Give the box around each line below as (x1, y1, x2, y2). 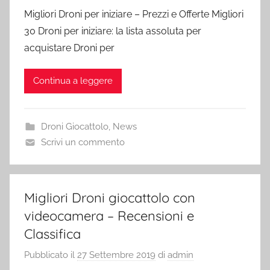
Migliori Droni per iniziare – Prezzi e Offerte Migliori (24, 8, 243, 20)
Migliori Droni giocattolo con (24, 189, 195, 206)
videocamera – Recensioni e (24, 207, 194, 224)
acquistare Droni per (24, 42, 115, 54)
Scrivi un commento (40, 136, 125, 148)
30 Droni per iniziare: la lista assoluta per (24, 25, 201, 37)
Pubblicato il (24, 250, 77, 260)
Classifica (24, 225, 81, 242)
